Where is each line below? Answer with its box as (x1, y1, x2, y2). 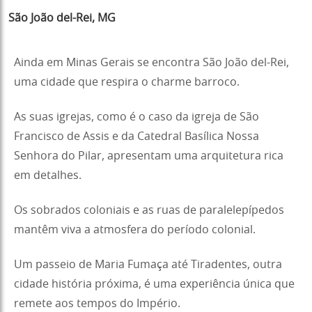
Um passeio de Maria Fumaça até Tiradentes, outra (14, 258, 282, 270)
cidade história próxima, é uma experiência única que (14, 278, 295, 290)
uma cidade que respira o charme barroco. (14, 76, 240, 88)
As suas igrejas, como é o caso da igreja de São (14, 111, 259, 123)
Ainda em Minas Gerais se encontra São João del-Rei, (14, 56, 289, 68)
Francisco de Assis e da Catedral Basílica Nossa (14, 130, 259, 142)
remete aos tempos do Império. (14, 297, 180, 309)
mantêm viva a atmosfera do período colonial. (14, 224, 256, 235)
